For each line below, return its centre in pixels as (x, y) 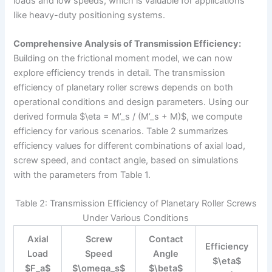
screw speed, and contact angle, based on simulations (126, 160)
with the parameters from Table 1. (82, 175)
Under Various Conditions (136, 218)
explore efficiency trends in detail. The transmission (120, 73)
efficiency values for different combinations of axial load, (130, 145)
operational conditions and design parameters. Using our (131, 102)
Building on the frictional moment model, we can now (123, 58)
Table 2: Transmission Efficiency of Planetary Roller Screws (136, 204)
